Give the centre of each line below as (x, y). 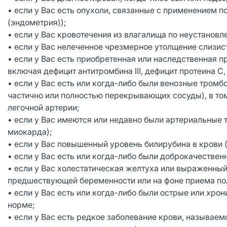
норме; (21, 205)
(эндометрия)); (38, 22)
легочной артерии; (44, 107)
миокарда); (30, 132)
